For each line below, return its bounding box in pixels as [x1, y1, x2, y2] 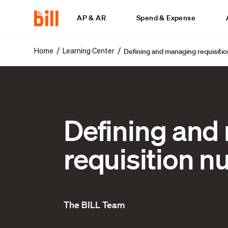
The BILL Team [63, 199, 125, 210]
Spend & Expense [136, 13, 196, 22]
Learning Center [63, 48, 115, 55]
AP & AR [77, 13, 106, 22]
